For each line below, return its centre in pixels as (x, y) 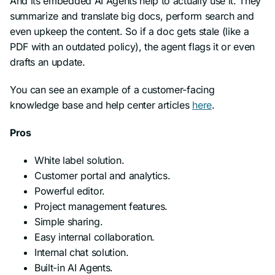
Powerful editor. (70, 191)
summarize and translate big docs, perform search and (132, 16)
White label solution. (79, 160)
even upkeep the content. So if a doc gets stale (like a (130, 31)
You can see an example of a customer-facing (112, 89)
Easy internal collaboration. (95, 237)
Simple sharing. (69, 221)
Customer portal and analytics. (103, 175)
